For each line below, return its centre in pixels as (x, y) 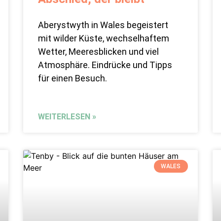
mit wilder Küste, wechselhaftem (104, 38)
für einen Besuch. (73, 78)
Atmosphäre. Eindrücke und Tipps (105, 65)
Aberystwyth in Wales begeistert (103, 25)
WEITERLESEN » (67, 117)
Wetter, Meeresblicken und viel (99, 52)
